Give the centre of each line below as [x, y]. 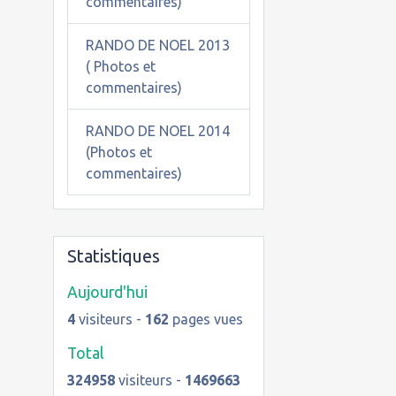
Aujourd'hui [107, 293]
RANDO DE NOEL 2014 [157, 130]
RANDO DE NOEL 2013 [157, 45]
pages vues [206, 320]
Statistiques [113, 256]
